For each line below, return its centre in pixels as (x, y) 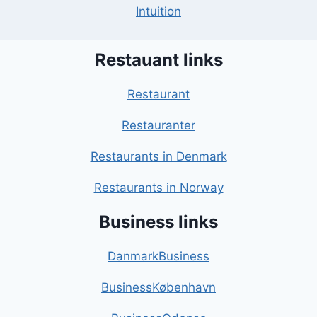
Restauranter (158, 126)
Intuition (158, 12)
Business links (158, 222)
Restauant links (158, 60)
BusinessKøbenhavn (158, 288)
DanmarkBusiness (158, 257)
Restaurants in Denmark (158, 157)
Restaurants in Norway (158, 188)
